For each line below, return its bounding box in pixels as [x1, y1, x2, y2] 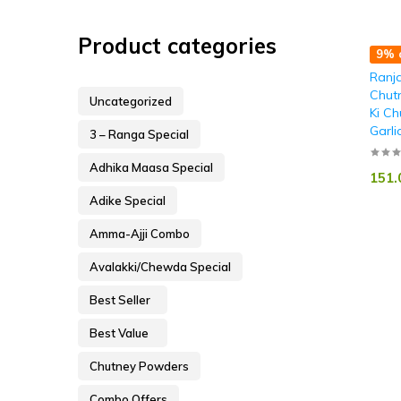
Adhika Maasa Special [90, 160, 213, 175]
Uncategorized [90, 94, 172, 109]
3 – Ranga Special [90, 127, 189, 142]
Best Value [90, 326, 149, 341]
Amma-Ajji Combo [90, 226, 190, 242]
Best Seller [90, 293, 150, 308]
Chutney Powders [90, 359, 189, 374]
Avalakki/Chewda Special [90, 260, 231, 275]
